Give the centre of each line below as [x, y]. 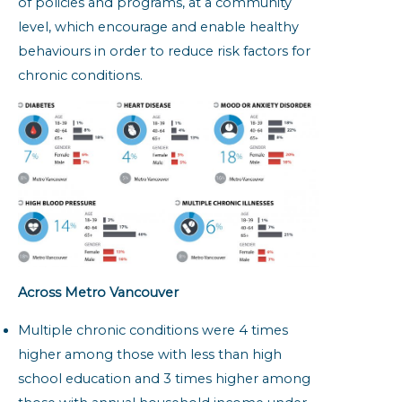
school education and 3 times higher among [164, 378]
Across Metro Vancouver [98, 293]
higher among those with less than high [150, 354]
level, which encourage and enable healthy [158, 26]
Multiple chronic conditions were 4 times [153, 330]
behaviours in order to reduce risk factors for [164, 51]
